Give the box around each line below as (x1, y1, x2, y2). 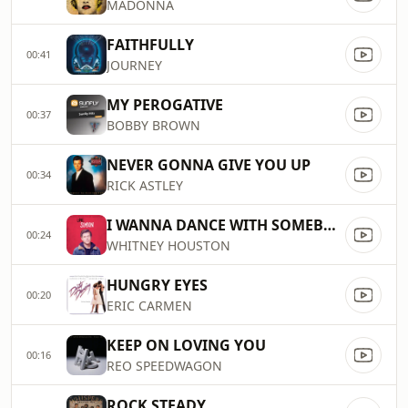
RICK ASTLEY (107, 177, 183, 194)
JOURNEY (107, 56, 162, 74)
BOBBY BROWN (107, 117, 200, 134)
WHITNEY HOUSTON (107, 237, 230, 254)
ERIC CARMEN (107, 297, 192, 314)
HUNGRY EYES (107, 275, 208, 295)
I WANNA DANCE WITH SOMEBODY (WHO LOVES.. (323, 215, 336, 235)
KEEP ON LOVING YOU (107, 335, 266, 355)
